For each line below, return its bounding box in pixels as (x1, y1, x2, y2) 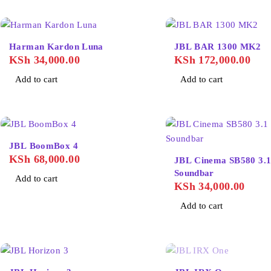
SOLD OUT (170, 259, 209, 268)
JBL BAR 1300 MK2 (174, 41, 261, 51)
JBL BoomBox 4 (9, 140, 78, 151)
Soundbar (174, 168, 214, 178)
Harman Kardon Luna (9, 41, 103, 51)
